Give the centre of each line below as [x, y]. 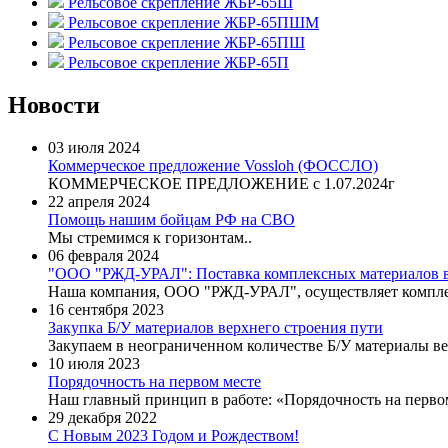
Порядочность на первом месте [154, 382]
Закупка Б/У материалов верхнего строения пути [215, 328]
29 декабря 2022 [102, 418]
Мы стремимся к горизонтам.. [150, 238]
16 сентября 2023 [106, 310]
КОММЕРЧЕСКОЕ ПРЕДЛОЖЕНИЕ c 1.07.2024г [223, 184]
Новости [54, 105]
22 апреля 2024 [99, 202]
